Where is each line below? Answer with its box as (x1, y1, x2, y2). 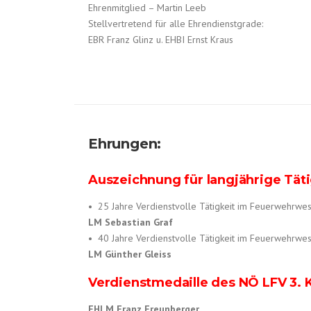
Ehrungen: (88, 135, 162, 153)
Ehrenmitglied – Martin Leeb (88, 1, 206, 15)
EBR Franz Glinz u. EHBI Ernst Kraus (88, 33, 233, 47)
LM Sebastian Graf (88, 216, 173, 229)
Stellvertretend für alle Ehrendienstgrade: (88, 17, 263, 31)
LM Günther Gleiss (88, 248, 171, 261)
